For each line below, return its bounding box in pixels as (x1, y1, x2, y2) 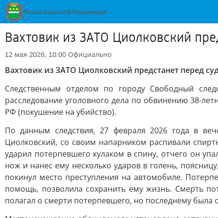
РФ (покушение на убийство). (5, 107, 116, 117)
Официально (68, 50, 111, 59)
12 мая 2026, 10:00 (5, 51, 66, 58)
